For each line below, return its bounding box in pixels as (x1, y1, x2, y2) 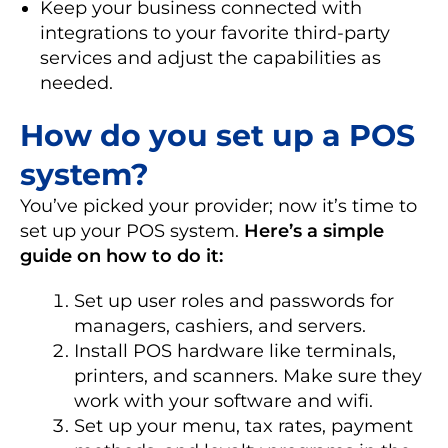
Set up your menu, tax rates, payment (74, 414, 413, 437)
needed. (40, 71, 113, 94)
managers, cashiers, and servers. (74, 314, 366, 337)
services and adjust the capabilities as (40, 46, 381, 69)
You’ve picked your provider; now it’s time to (20, 194, 417, 217)
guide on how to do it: (20, 244, 223, 267)
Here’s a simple (244, 219, 384, 242)
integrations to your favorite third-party (40, 21, 390, 44)
